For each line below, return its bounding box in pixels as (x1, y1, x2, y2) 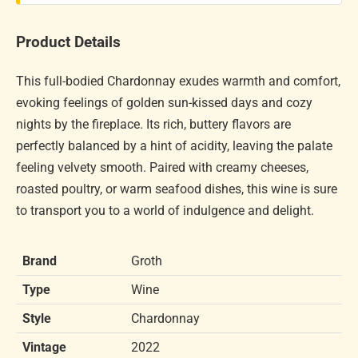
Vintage (22, 339, 66, 355)
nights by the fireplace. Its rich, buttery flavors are (16, 116, 291, 132)
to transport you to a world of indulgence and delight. (16, 202, 314, 218)
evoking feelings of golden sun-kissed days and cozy (16, 94, 312, 110)
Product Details (16, 34, 121, 52)
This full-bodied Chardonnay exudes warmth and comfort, (16, 73, 340, 89)
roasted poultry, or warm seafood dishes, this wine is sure (16, 181, 337, 197)
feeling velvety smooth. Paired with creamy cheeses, (16, 159, 308, 175)
